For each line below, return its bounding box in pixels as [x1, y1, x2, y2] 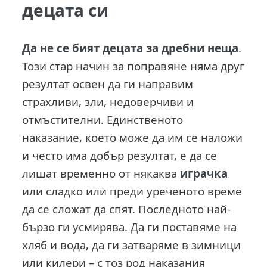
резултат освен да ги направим [22, 76, 194, 91]
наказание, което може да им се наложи [22, 129, 243, 145]
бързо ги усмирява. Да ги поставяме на [22, 219, 237, 234]
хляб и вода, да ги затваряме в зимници [22, 237, 241, 252]
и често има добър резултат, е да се [22, 147, 218, 163]
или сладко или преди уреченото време [22, 183, 243, 198]
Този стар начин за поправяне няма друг [22, 58, 245, 73]
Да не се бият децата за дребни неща [22, 40, 239, 55]
